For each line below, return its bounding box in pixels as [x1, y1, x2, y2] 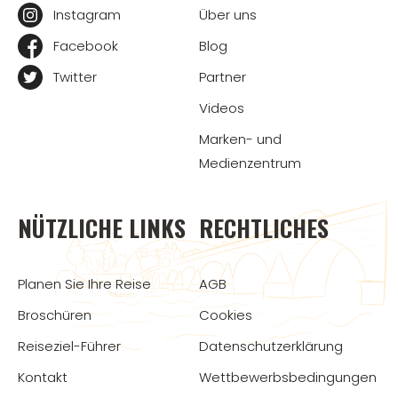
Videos [199, 98, 244, 117]
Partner [199, 67, 246, 86]
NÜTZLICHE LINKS [18, 210, 186, 245]
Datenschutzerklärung [199, 336, 343, 355]
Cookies [199, 305, 252, 324]
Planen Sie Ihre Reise [18, 274, 151, 293]
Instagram [53, 4, 121, 24]
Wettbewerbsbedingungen [199, 367, 377, 386]
